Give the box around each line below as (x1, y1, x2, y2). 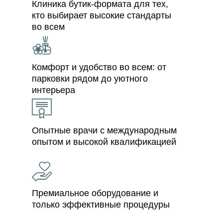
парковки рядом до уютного (32, 74, 148, 84)
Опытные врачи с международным (32, 125, 177, 136)
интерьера (32, 85, 75, 96)
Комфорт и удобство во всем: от (32, 62, 166, 73)
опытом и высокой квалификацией (32, 137, 176, 147)
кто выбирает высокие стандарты (32, 10, 171, 21)
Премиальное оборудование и (32, 188, 158, 199)
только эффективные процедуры (32, 200, 170, 210)
